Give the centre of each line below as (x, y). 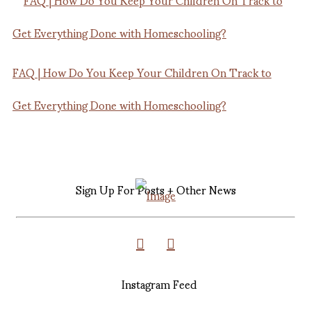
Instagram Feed (159, 284)
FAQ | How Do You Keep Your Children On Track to (142, 72)
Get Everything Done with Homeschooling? (119, 105)
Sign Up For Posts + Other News (155, 190)
